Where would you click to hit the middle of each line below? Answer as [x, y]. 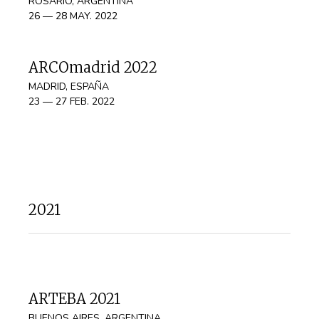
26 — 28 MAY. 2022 [73, 16]
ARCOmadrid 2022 [93, 67]
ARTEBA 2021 [74, 299]
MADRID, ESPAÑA [69, 87]
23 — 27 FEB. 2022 [72, 101]
